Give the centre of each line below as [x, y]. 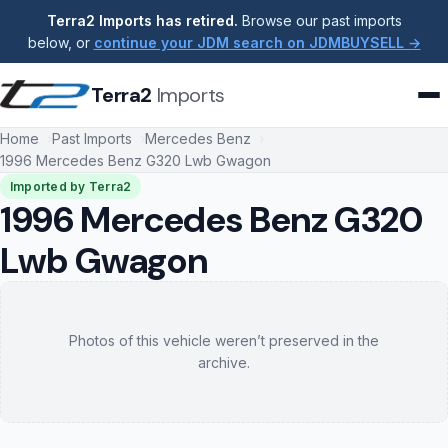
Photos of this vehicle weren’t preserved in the [224, 341]
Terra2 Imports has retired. [142, 20]
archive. [224, 363]
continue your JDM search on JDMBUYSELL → [257, 42]
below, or [60, 42]
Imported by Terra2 [71, 187]
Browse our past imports [319, 20]
